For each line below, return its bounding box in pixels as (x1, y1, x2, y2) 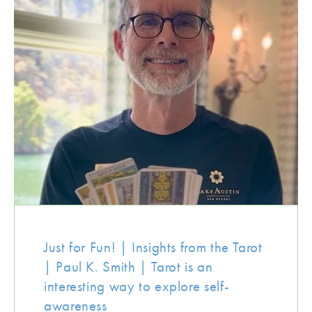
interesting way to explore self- (44, 276, 230, 295)
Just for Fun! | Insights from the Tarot (44, 237, 263, 256)
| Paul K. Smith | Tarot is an (44, 257, 213, 276)
